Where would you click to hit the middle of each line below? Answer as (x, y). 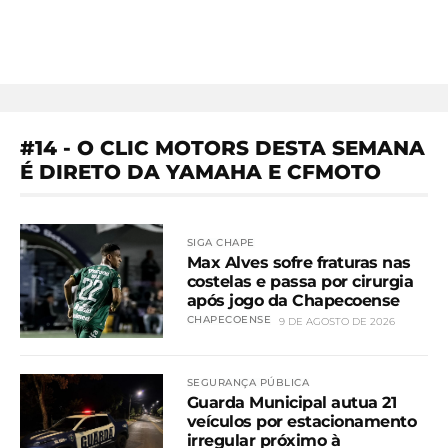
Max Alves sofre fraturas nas (298, 262)
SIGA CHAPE (220, 242)
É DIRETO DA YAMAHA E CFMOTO (200, 172)
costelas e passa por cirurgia (300, 281)
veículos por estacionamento (301, 422)
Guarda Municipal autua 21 (291, 403)
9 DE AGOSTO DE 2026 (337, 321)
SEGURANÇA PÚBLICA (248, 383)
